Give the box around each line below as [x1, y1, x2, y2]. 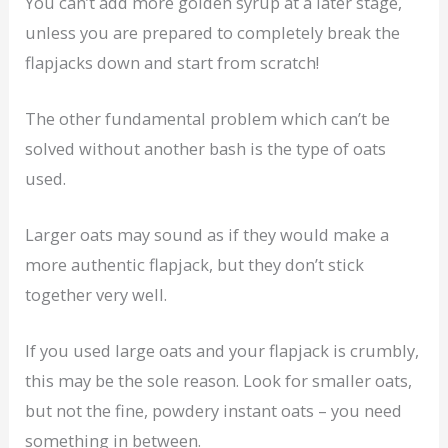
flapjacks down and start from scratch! [25, 50, 320, 74]
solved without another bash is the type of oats [25, 136, 387, 160]
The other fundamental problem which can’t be [25, 106, 391, 130]
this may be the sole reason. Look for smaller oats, [25, 369, 413, 393]
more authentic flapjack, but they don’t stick [25, 253, 365, 277]
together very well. [25, 283, 168, 307]
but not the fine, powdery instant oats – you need [25, 399, 403, 423]
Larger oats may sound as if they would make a [25, 223, 390, 247]
